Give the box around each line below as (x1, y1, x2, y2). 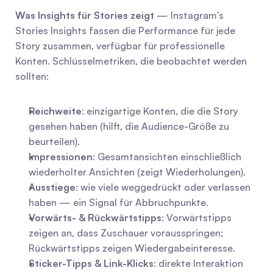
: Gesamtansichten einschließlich (93, 151, 241, 163)
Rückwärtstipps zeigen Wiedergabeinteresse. (29, 242, 235, 254)
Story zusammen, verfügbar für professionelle (15, 40, 225, 52)
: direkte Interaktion (154, 257, 243, 269)
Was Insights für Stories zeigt (15, 9, 154, 21)
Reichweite (29, 105, 82, 117)
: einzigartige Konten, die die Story (82, 105, 238, 117)
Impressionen (29, 151, 93, 163)
